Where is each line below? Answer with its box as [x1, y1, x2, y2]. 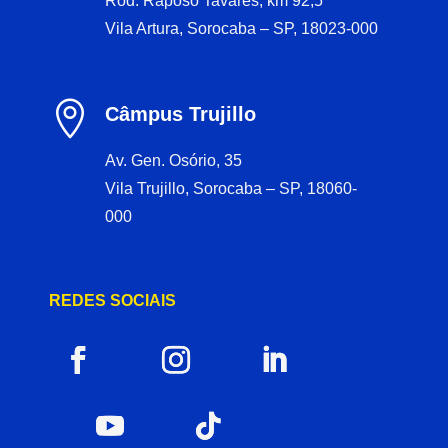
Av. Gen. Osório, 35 [104, 151, 242, 169]
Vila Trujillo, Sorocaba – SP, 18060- [104, 179, 357, 197]
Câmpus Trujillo [104, 102, 256, 125]
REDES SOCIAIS [49, 291, 177, 309]
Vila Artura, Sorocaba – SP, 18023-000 [104, 19, 378, 37]
